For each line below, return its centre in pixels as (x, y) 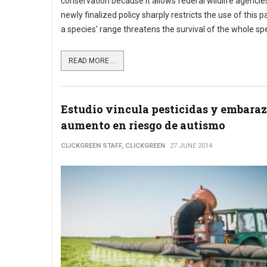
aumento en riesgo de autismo (143, 125)
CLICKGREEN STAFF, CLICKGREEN (113, 146)
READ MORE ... (92, 61)
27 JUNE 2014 (191, 146)
